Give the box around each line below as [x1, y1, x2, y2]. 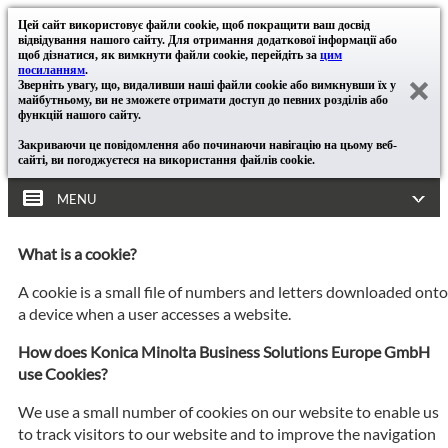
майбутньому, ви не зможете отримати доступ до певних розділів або [18, 93, 388, 107]
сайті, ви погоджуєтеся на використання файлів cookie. [18, 153, 315, 167]
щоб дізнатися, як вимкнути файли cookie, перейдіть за [18, 48, 320, 62]
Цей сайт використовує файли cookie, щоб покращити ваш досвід [18, 18, 370, 32]
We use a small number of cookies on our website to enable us [18, 402, 439, 421]
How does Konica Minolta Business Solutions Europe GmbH [18, 342, 430, 361]
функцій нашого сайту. [18, 108, 141, 122]
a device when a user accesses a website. [18, 304, 291, 323]
